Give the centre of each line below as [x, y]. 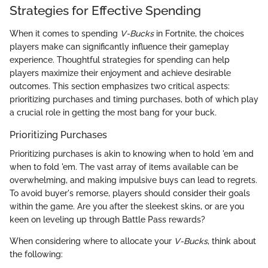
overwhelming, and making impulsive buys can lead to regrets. [133, 180]
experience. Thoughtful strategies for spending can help [120, 60]
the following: [36, 254]
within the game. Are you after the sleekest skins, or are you [127, 206]
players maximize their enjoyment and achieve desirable [120, 73]
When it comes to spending [65, 33]
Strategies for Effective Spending [105, 11]
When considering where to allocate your [92, 241]
